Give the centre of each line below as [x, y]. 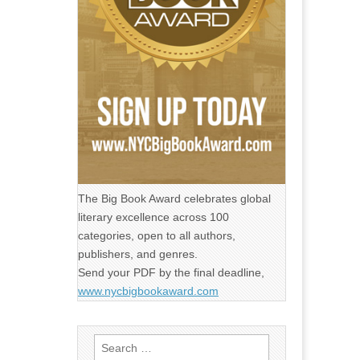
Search [111, 342]
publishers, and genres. [138, 254]
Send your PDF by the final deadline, [171, 272]
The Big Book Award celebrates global [174, 198]
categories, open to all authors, [157, 235]
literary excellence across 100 [153, 217]
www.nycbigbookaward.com [148, 291]
